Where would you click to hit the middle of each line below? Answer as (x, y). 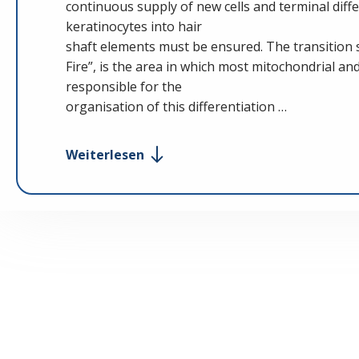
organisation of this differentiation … (176, 107)
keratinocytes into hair (134, 26)
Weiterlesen (107, 155)
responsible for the (124, 87)
